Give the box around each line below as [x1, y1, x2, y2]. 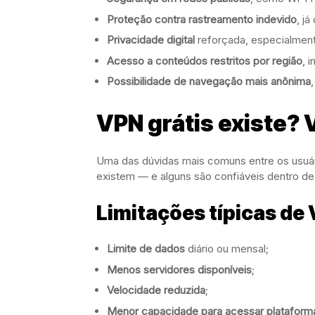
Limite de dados [107, 242, 185, 256]
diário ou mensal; [185, 242, 269, 256]
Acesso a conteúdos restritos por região [107, 53, 302, 67]
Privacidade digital [107, 33, 195, 47]
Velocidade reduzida [107, 283, 205, 297]
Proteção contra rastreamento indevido [107, 12, 297, 26]
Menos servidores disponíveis [107, 262, 252, 276]
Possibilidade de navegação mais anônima [107, 75, 311, 89]
